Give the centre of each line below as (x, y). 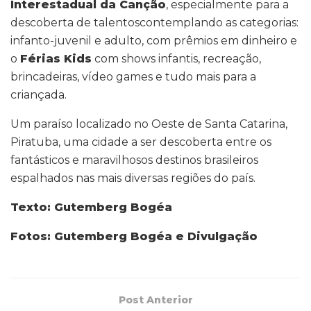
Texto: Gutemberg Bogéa (91, 208)
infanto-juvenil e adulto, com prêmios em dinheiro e (154, 41)
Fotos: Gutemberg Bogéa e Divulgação (134, 237)
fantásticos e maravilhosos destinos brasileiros (134, 160)
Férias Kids (56, 59)
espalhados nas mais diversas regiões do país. (133, 178)
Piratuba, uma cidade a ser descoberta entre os (141, 142)
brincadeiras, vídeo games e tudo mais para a (133, 77)
